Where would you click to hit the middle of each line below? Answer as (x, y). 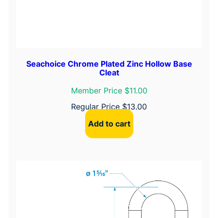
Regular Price (97, 107)
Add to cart (109, 123)
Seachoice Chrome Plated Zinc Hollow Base (109, 64)
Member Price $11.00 (109, 91)
